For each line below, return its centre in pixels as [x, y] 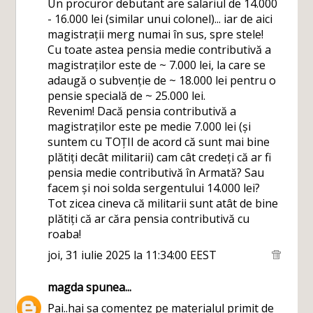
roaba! [65, 234]
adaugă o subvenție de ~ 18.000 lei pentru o [162, 80]
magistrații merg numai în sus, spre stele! [156, 34]
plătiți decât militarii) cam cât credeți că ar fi [160, 157]
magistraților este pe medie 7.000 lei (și [150, 126]
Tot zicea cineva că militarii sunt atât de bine [163, 203]
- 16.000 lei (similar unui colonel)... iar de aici [160, 19]
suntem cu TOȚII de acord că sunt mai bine [159, 142]
